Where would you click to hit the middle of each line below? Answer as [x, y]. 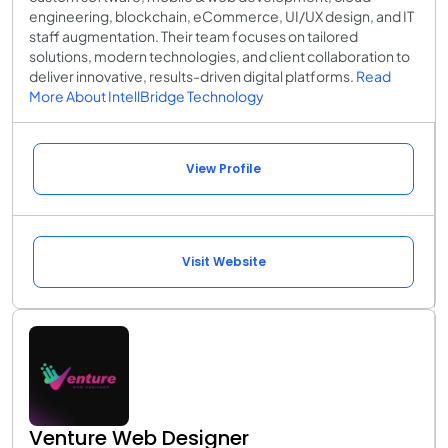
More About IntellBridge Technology [146, 95]
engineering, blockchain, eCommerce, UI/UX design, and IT [221, 15]
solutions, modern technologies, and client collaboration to [219, 55]
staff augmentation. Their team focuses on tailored [193, 35]
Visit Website [223, 261]
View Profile [223, 168]
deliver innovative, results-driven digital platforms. [192, 75]
